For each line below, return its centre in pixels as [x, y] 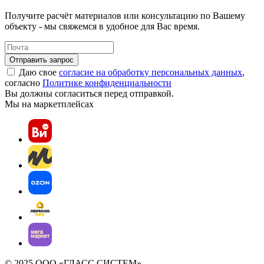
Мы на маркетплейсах [49, 104]
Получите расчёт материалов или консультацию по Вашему [125, 15]
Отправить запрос [42, 60]
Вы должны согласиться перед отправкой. [89, 93]
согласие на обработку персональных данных [151, 72]
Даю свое [39, 72]
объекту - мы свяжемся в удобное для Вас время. [102, 26]
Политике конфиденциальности [107, 82]
